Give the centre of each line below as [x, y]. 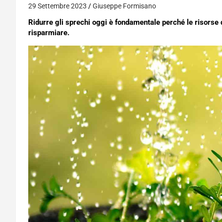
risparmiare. [49, 33]
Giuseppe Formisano [124, 6]
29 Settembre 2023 [57, 6]
